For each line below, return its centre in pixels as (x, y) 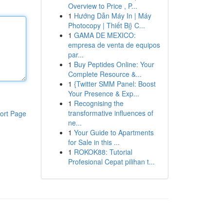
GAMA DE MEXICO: (105, 35)
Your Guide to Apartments (114, 132)
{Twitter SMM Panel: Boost (115, 84)
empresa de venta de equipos (114, 45)
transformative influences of (110, 113)
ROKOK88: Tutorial (103, 152)
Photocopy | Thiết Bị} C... (106, 25)
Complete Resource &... (105, 74)
